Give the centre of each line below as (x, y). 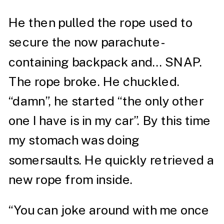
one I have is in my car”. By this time (109, 120)
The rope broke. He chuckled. (94, 81)
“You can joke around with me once (109, 210)
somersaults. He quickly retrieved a (111, 160)
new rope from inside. (72, 179)
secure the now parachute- (87, 42)
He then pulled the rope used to (100, 22)
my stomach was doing (74, 140)
